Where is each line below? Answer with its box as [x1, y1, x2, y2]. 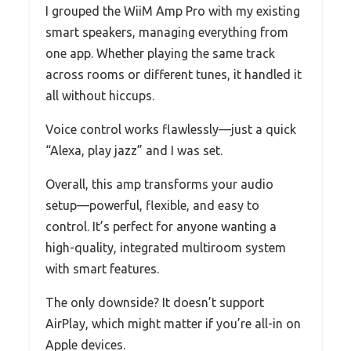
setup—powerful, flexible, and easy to [45, 198, 259, 213]
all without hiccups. [45, 89, 154, 103]
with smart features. [45, 262, 159, 277]
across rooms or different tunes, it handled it [45, 67, 302, 82]
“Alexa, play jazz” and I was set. [45, 143, 223, 158]
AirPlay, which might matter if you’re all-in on [45, 317, 301, 331]
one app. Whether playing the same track [45, 46, 275, 61]
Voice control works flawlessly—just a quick [45, 122, 296, 137]
